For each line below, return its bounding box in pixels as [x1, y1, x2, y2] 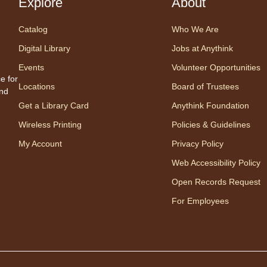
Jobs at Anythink [172, 43, 234, 53]
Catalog [18, 24, 48, 34]
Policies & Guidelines [172, 119, 251, 129]
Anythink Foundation [172, 100, 250, 110]
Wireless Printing [18, 119, 82, 129]
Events [18, 62, 44, 72]
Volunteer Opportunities [172, 62, 261, 72]
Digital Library [18, 43, 70, 53]
